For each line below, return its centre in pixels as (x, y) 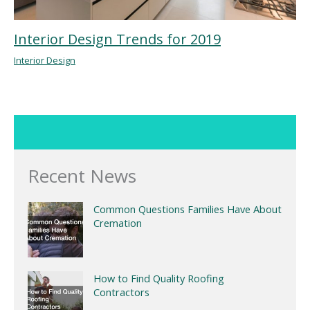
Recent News (82, 175)
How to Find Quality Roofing (158, 278)
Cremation (117, 222)
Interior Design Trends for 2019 (117, 39)
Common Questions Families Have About (187, 209)
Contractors (121, 292)
